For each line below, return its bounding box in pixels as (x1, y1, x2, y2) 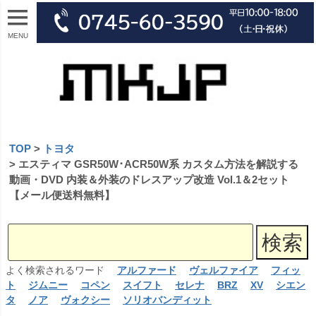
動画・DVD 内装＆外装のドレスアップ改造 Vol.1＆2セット (9, 174, 289, 186)
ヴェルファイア (189, 265, 258, 276)
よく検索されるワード (6, 265, 117, 276)
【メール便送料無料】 (9, 189, 115, 201)
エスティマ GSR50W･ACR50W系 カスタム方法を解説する (18, 158, 298, 170)
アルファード (117, 265, 176, 276)
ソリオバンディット (123, 294, 212, 305)
